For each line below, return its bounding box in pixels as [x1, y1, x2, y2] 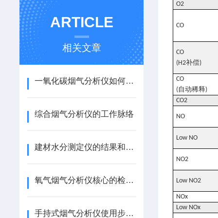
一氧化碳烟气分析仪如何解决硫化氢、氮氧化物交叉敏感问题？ [125, 76, 134, 86]
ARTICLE [50, 14, 113, 30]
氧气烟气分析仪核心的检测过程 [125, 176, 134, 185]
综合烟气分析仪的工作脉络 [34, 109, 134, 119]
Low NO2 [176, 177, 201, 184]
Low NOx [176, 204, 201, 211]
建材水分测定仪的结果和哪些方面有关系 [125, 143, 134, 152]
